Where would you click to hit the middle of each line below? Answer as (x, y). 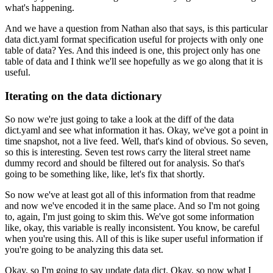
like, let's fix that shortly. (158, 174)
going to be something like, (57, 174)
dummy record (33, 163)
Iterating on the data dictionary (83, 96)
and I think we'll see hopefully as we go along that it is (158, 62)
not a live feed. (90, 141)
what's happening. (40, 8)
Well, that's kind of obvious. (175, 141)
